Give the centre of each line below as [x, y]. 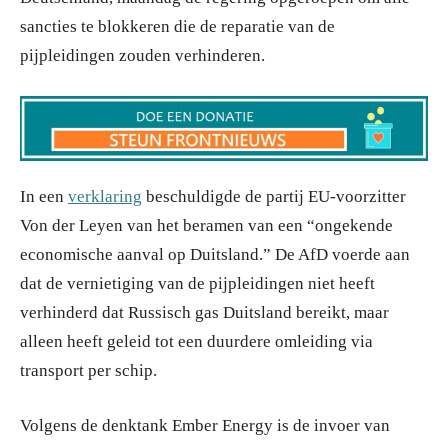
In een [44, 197]
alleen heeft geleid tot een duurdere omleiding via [196, 342]
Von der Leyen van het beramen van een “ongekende [206, 226]
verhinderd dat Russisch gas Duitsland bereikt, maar [204, 313]
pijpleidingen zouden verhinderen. [142, 56]
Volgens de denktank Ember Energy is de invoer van [205, 426]
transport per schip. [88, 371]
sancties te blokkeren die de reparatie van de [177, 27]
